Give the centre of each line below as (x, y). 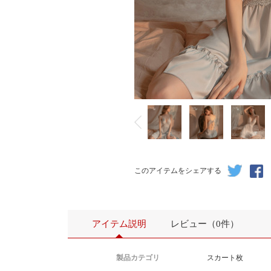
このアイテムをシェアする (178, 171)
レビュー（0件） (205, 224)
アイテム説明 (119, 224)
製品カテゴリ (138, 258)
